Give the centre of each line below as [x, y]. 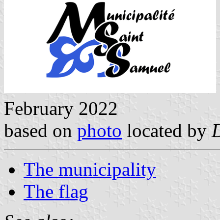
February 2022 [61, 108]
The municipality [90, 169]
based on [41, 130]
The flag [56, 191]
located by [167, 130]
